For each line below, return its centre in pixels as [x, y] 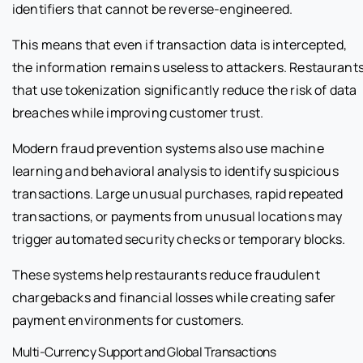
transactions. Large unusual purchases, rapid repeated [178, 193]
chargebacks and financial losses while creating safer [174, 297]
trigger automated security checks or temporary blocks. [179, 239]
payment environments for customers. [128, 320]
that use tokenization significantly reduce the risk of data [185, 90]
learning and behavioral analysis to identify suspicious [175, 171]
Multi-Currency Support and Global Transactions [144, 351]
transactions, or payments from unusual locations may [177, 216]
